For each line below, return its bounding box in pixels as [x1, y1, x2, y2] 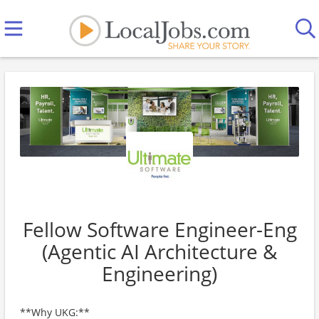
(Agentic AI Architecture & [42, 238, 277, 265]
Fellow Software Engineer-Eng [22, 216, 297, 243]
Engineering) [102, 260, 217, 287]
